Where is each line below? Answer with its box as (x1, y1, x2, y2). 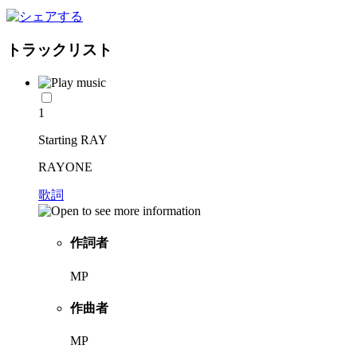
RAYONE (38, 160, 92, 175)
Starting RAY (38, 133, 108, 147)
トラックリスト (6, 41, 112, 59)
